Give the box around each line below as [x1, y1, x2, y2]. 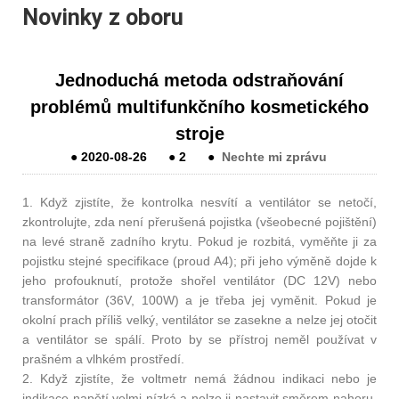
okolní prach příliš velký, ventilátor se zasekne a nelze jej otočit [22, 312, 377, 327]
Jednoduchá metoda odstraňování [55, 69, 344, 90]
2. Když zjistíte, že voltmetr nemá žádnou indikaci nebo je [22, 370, 377, 386]
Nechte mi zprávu [221, 149, 327, 164]
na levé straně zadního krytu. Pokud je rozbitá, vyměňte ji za [22, 233, 377, 248]
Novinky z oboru [22, 4, 183, 30]
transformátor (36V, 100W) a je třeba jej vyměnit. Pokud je [22, 292, 377, 307]
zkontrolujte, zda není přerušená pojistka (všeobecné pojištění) [22, 214, 377, 229]
